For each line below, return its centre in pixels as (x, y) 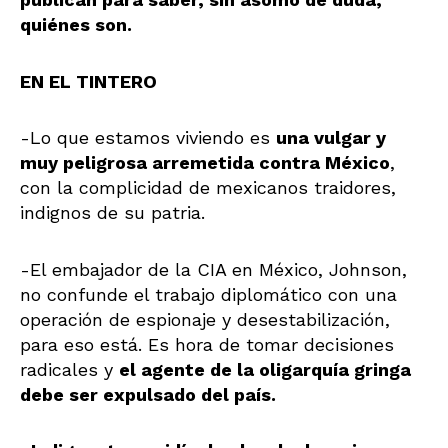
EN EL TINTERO (88, 81)
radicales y (69, 369)
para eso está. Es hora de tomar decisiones (207, 344)
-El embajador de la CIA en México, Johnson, (213, 269)
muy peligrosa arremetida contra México (205, 163)
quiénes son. (76, 25)
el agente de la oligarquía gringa (265, 369)
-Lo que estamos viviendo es (148, 138)
